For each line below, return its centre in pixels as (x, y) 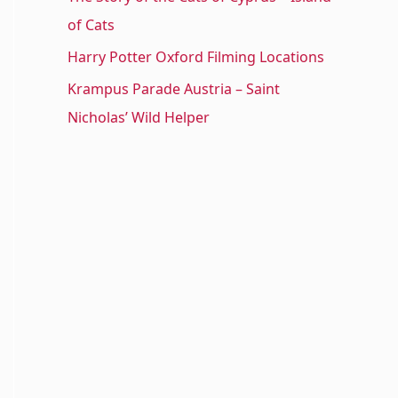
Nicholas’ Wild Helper (139, 118)
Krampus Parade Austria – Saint (174, 89)
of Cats (91, 25)
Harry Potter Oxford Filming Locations (196, 57)
